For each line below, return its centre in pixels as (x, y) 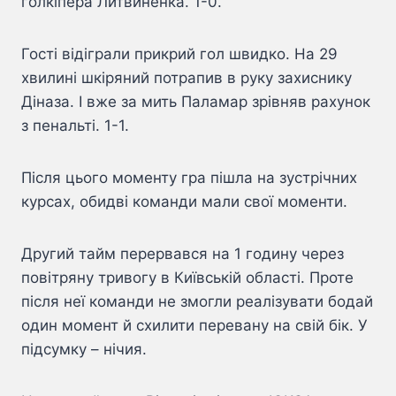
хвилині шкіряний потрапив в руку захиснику (187, 78)
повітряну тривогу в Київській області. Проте (187, 278)
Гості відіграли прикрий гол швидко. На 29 (179, 54)
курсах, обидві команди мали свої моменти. (184, 202)
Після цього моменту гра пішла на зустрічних (189, 178)
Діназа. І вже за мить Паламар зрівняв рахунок (196, 102)
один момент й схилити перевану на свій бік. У (194, 326)
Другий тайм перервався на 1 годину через (183, 254)
